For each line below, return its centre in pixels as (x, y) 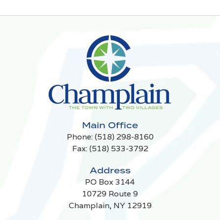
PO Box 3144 (110, 182)
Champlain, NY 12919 (110, 205)
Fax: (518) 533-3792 (110, 148)
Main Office (110, 125)
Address (110, 170)
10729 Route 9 (110, 193)
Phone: (81, 137)
